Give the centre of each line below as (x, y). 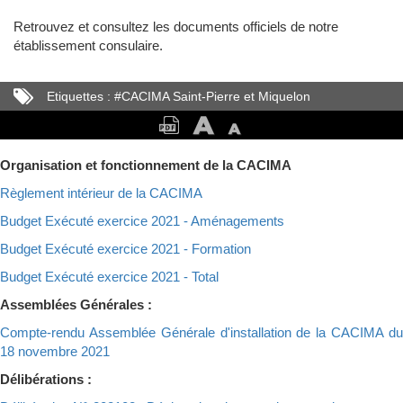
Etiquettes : (79, 97)
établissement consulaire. (88, 46)
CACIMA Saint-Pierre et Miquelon (216, 97)
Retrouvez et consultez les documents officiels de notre (176, 27)
